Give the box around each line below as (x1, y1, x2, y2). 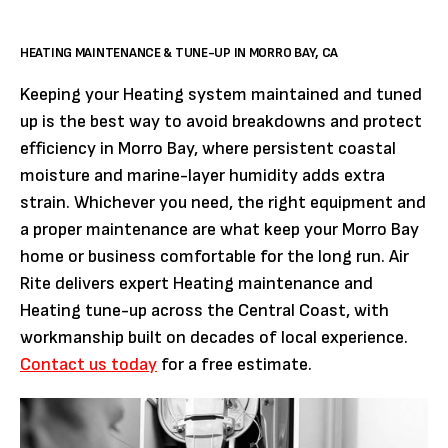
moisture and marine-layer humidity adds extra (20, 165, 385, 186)
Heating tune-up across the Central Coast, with (20, 300, 389, 321)
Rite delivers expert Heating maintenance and (20, 273, 373, 294)
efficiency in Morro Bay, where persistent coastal (20, 138, 396, 159)
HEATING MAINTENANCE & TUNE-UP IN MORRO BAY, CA (20, 44, 339, 61)
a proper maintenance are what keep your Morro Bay (20, 219, 419, 240)
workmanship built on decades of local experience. (20, 327, 408, 348)
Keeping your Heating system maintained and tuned (20, 84, 422, 105)
